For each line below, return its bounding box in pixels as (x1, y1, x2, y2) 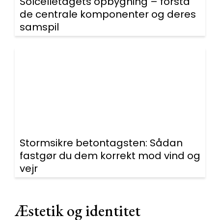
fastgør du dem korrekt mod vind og (20, 149, 200, 163)
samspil (20, 20, 59, 34)
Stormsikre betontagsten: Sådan (20, 136, 183, 150)
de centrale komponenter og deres (20, 7, 196, 21)
